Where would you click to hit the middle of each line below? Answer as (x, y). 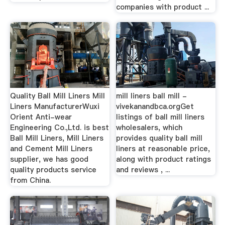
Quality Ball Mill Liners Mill (57, 96)
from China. (30, 180)
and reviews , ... (143, 170)
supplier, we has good (49, 159)
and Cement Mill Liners (51, 149)
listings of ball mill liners (160, 117)
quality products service (53, 170)
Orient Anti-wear (41, 117)
